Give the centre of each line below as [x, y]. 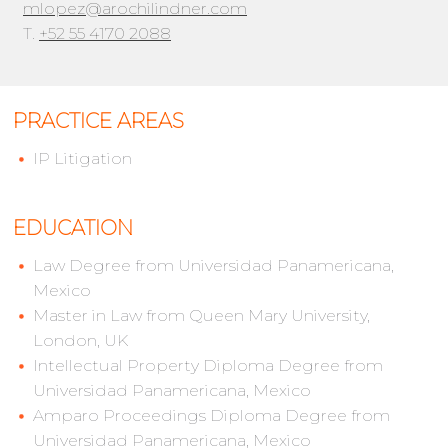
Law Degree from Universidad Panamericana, [213, 266]
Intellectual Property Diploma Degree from [208, 366]
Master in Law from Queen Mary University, [201, 316]
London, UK [80, 341]
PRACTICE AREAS [98, 121]
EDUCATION [73, 228]
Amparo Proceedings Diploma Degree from [211, 416]
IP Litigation [82, 159]
